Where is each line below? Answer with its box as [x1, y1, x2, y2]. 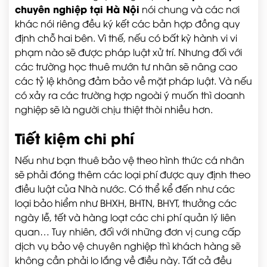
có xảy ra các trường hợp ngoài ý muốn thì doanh [15, 88, 245, 101]
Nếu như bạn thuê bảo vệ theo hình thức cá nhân [15, 153, 244, 166]
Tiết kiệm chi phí [15, 127, 134, 148]
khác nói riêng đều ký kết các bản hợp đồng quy [15, 17, 240, 30]
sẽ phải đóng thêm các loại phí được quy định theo [15, 167, 250, 181]
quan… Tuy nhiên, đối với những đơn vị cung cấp [15, 225, 241, 238]
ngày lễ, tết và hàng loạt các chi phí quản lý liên [15, 210, 236, 223]
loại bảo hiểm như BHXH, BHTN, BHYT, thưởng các [15, 196, 237, 209]
